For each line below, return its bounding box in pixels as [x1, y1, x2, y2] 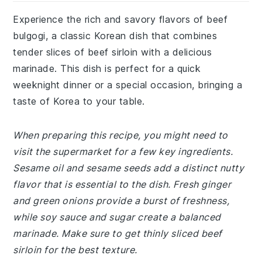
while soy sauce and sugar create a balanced [13, 211, 221, 223]
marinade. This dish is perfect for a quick [13, 63, 201, 74]
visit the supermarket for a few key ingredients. [13, 146, 233, 157]
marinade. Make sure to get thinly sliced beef [13, 227, 222, 239]
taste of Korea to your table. [13, 95, 145, 107]
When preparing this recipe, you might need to [13, 129, 228, 141]
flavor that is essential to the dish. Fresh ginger [13, 178, 232, 190]
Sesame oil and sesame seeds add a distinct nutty [13, 162, 244, 174]
